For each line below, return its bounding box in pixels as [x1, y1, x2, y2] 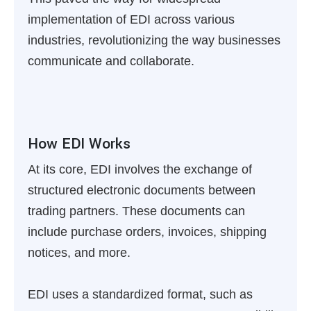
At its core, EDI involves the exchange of [28, 162, 252, 176]
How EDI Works [28, 133, 131, 154]
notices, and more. [28, 246, 131, 260]
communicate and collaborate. [28, 54, 194, 68]
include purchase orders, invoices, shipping [28, 225, 267, 239]
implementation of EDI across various [28, 12, 235, 26]
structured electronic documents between [28, 183, 255, 197]
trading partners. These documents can [28, 204, 245, 218]
